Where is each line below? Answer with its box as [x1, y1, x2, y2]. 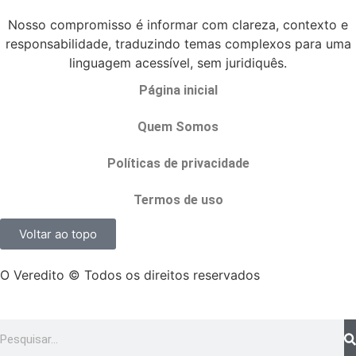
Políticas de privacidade [106, 155, 250, 171]
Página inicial [138, 82, 218, 98]
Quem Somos [137, 118, 219, 134]
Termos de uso [133, 192, 223, 207]
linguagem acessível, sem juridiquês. [69, 54, 287, 71]
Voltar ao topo [19, 226, 97, 242]
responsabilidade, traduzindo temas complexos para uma [5, 35, 351, 52]
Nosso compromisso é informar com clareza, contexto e [8, 16, 348, 33]
